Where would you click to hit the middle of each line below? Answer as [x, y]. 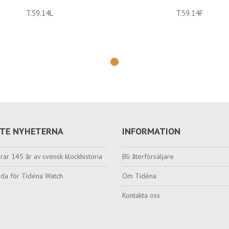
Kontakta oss [141, 195]
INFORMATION [151, 131]
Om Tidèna [139, 176]
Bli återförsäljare [148, 156]
